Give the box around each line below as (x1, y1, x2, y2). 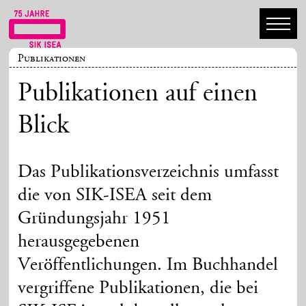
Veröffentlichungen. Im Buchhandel (18, 255, 279, 275)
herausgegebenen (18, 232, 140, 251)
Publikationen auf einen (18, 81, 258, 108)
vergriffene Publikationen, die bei (18, 279, 259, 298)
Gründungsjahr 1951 (18, 209, 171, 228)
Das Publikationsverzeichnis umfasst (18, 163, 279, 182)
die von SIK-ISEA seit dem (18, 186, 212, 205)
